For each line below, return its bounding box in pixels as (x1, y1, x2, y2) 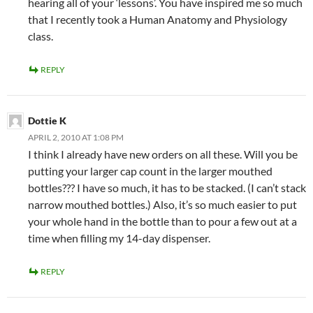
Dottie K (28, 115, 66, 127)
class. (28, 29, 53, 43)
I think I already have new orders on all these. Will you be (28, 147, 298, 161)
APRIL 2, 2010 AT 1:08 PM (28, 132, 124, 143)
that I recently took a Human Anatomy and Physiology (28, 13, 287, 27)
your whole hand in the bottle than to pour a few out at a (28, 214, 297, 228)
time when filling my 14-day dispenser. (28, 231, 210, 245)
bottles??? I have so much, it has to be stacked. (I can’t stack (28, 181, 306, 195)
